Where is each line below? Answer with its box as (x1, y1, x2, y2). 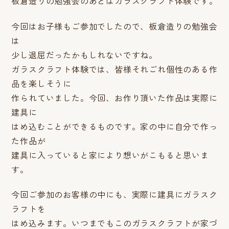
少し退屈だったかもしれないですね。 (11, 48, 158, 61)
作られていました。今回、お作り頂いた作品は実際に (11, 91, 218, 104)
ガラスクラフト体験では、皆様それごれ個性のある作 (11, 62, 218, 75)
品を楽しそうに (11, 77, 72, 89)
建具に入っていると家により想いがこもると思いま (11, 148, 209, 161)
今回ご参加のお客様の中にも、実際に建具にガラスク (11, 188, 218, 200)
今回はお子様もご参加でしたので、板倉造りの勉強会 (11, 19, 218, 32)
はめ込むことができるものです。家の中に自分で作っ (11, 120, 218, 132)
